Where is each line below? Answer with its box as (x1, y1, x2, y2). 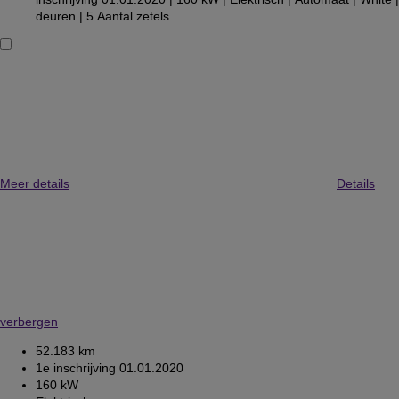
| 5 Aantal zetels (76, 9, 169, 24)
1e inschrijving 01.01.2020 (36, 361, 183, 376)
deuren (36, 9, 76, 24)
